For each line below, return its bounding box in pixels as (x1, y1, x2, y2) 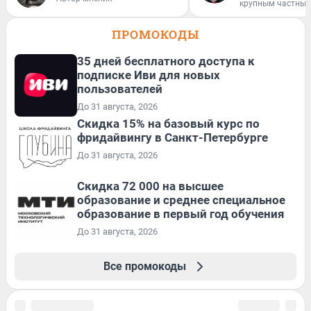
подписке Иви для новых (77, 67, 220, 82)
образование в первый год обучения (77, 206, 285, 221)
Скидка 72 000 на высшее (77, 178, 224, 193)
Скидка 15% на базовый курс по (77, 116, 260, 131)
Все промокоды (103, 259, 186, 273)
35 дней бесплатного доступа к (77, 53, 255, 68)
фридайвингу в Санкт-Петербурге (77, 130, 268, 144)
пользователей (77, 81, 162, 96)
